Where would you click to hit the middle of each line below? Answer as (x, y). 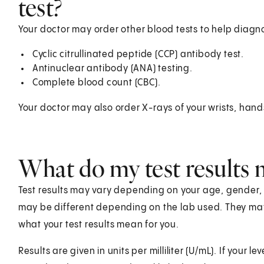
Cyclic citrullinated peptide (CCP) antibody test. (138, 54)
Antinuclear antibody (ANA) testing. (112, 68)
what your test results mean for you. (98, 225)
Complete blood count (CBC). (96, 82)
